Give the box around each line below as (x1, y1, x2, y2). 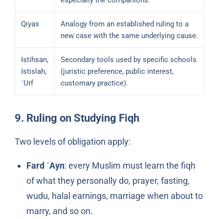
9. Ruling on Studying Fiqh (14, 111, 139, 125)
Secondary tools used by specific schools (60, 55, 197, 65)
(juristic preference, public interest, (60, 67, 174, 76)
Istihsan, (21, 55, 48, 65)
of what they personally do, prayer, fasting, (26, 175, 190, 186)
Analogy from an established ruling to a (60, 20, 189, 29)
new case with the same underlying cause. (60, 31, 198, 41)
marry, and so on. (26, 206, 93, 217)
